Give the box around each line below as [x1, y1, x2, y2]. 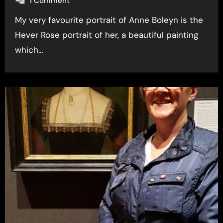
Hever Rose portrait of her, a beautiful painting [14, 29, 198, 40]
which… [14, 44, 43, 55]
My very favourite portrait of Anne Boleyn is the [14, 14, 22, 25]
